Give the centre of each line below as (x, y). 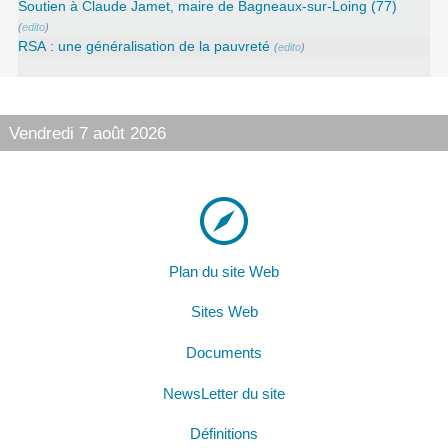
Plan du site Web (224, 271)
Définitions (224, 434)
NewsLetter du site (224, 393)
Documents (224, 352)
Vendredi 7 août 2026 (87, 132)
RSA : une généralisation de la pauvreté (144, 46)
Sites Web (224, 312)
